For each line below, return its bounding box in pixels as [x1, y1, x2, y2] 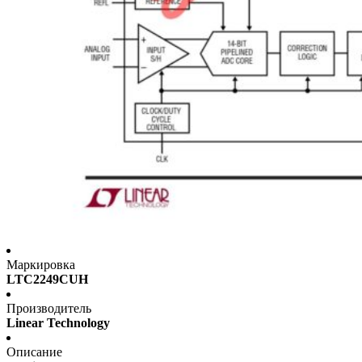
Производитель [6, 301, 91, 316]
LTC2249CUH [6, 272, 88, 287]
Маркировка [6, 258, 75, 272]
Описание [6, 345, 62, 360]
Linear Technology [6, 316, 110, 330]
